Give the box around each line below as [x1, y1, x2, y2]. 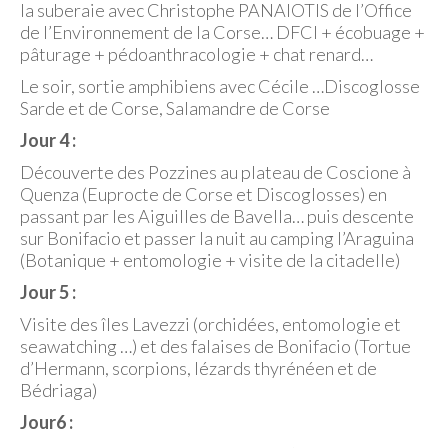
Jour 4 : [20, 129, 76, 151]
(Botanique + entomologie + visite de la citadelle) [20, 249, 400, 271]
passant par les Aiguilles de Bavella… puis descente [20, 205, 414, 227]
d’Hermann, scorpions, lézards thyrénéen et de [20, 357, 377, 379]
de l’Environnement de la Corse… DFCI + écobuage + [20, 21, 425, 43]
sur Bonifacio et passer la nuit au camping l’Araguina [20, 227, 414, 249]
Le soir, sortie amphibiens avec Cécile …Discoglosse [20, 75, 420, 97]
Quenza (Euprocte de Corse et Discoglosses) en [20, 183, 387, 205]
